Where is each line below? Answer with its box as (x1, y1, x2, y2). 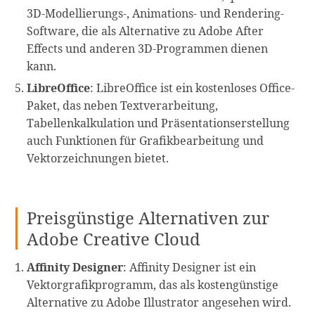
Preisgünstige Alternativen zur (27, 206, 270, 229)
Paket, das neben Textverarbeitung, (27, 98, 219, 114)
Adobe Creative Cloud (27, 227, 201, 250)
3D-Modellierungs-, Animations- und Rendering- (27, 5, 285, 21)
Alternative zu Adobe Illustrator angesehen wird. (27, 294, 292, 310)
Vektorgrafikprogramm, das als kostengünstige (27, 276, 279, 292)
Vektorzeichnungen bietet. (27, 150, 169, 167)
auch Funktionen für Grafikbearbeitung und (27, 133, 264, 149)
